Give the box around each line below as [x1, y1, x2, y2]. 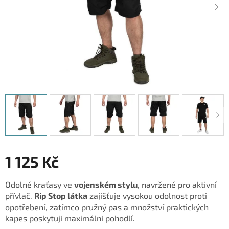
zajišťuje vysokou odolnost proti [87, 190, 207, 200]
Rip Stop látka [34, 190, 87, 200]
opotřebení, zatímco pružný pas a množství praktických [5, 201, 209, 212]
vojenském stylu [74, 179, 138, 189]
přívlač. [5, 190, 34, 200]
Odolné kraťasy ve [5, 179, 74, 189]
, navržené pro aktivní [138, 179, 217, 189]
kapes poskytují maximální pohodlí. [5, 213, 135, 223]
